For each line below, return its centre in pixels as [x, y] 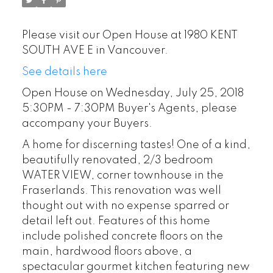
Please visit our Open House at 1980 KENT [129, 35]
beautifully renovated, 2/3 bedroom [117, 160]
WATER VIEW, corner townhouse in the [122, 175]
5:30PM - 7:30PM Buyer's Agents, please [129, 108]
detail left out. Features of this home [116, 221]
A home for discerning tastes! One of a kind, [136, 145]
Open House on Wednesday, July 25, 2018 [133, 93]
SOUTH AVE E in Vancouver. [95, 50]
